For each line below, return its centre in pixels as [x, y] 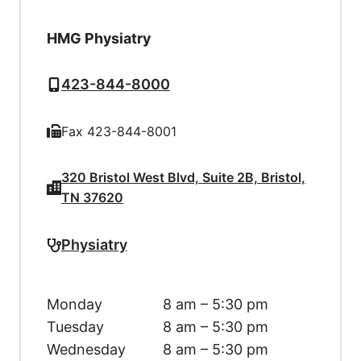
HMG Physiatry [99, 38]
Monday [75, 304]
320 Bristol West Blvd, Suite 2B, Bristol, [183, 177]
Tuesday [75, 326]
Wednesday [86, 349]
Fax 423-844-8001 [118, 131]
